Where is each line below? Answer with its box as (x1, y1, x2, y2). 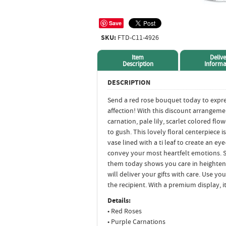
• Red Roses (107, 206, 142, 215)
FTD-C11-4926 (116, 33, 159, 42)
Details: (107, 196, 131, 205)
